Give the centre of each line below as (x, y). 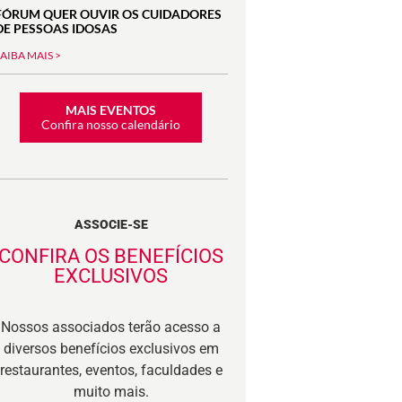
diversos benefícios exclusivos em (111, 349)
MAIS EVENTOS (111, 109)
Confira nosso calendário (111, 124)
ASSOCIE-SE (111, 224)
